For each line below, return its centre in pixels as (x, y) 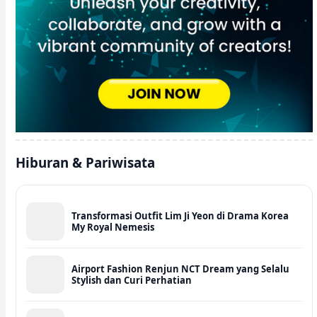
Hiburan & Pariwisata (85, 163)
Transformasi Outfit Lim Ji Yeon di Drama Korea (180, 216)
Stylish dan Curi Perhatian (132, 280)
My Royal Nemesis (113, 227)
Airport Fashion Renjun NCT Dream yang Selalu (180, 269)
